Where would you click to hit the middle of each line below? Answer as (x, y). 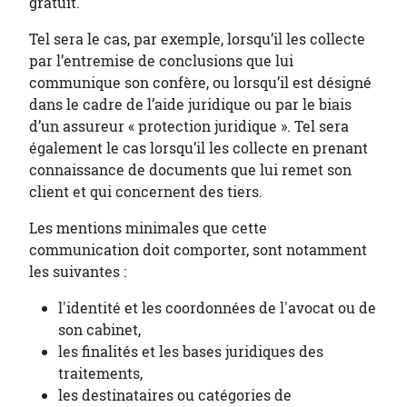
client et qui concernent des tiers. (146, 192)
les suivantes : (78, 272)
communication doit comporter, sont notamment (198, 250)
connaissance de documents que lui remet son (190, 170)
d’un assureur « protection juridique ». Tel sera (189, 127)
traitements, (100, 374)
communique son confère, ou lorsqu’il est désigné (200, 83)
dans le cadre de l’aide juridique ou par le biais (190, 105)
